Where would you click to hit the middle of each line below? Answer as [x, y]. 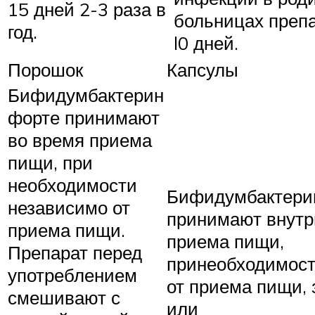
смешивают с [64, 298]
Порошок [45, 70]
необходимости [72, 185]
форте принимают [84, 118]
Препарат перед [75, 253]
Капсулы [202, 70]
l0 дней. [206, 43]
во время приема [80, 140]
